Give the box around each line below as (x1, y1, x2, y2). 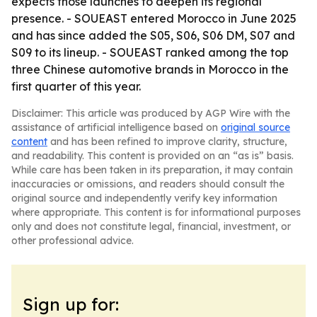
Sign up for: (23, 294, 119, 315)
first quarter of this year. (11, 79, 141, 93)
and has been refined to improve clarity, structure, (47, 135, 287, 148)
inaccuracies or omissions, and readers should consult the (11, 178, 284, 190)
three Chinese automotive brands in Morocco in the (11, 62, 289, 76)
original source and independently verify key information (11, 192, 277, 204)
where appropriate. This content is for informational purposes (11, 206, 301, 219)
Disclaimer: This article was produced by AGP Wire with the (11, 107, 290, 120)
